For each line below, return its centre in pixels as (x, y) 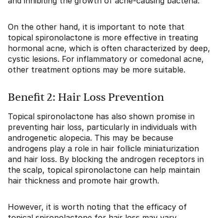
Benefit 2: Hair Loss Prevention (86, 97)
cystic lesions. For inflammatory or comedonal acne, (106, 59)
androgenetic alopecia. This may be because (91, 138)
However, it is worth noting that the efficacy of (97, 207)
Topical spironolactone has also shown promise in (101, 116)
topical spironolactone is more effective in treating (103, 37)
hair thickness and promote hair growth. (83, 181)
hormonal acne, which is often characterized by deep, (109, 48)
